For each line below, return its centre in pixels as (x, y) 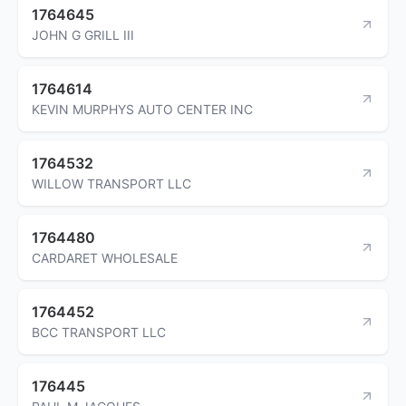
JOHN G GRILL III (83, 34)
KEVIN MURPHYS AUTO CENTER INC (142, 109)
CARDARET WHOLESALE (105, 257)
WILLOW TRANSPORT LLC (111, 183)
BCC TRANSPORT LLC (99, 332)
